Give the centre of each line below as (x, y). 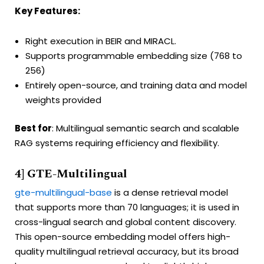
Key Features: (47, 11)
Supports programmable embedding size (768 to (134, 56)
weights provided (63, 100)
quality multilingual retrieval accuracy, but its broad (127, 251)
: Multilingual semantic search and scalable (146, 128)
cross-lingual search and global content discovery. (126, 222)
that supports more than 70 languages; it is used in (127, 207)
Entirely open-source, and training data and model (136, 85)
